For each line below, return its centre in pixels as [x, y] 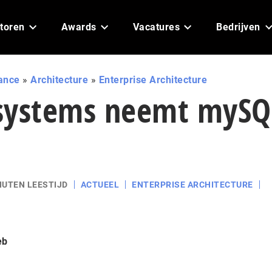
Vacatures [156, 27]
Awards [79, 27]
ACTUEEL [100, 185]
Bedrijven [238, 27]
